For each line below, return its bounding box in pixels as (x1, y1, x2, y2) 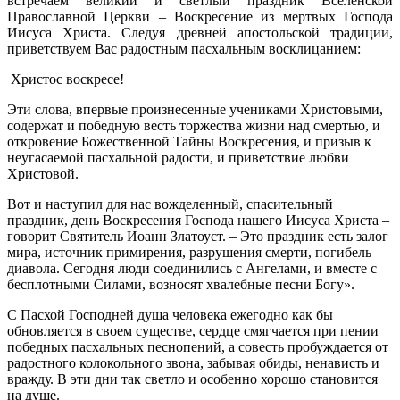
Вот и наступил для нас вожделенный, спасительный (7, 196, 333, 212)
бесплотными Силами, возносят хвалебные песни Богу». (7, 277, 354, 293)
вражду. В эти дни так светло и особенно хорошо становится (7, 371, 378, 387)
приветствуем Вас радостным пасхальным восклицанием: (7, 41, 361, 57)
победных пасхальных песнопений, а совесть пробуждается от (7, 339, 388, 355)
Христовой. (7, 166, 79, 182)
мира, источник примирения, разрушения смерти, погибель (7, 245, 371, 261)
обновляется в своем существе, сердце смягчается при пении (7, 323, 379, 339)
